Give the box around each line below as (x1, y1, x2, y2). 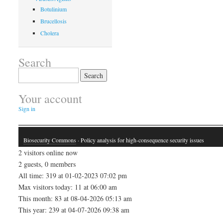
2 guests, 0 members (18, 159, 76, 169)
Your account (18, 90, 83, 107)
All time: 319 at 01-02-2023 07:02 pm (18, 171, 127, 181)
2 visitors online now (18, 148, 78, 158)
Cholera (40, 29, 59, 37)
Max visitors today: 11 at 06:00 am (18, 182, 117, 192)
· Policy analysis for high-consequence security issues (76, 136, 205, 144)
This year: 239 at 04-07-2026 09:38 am (18, 205, 130, 215)
